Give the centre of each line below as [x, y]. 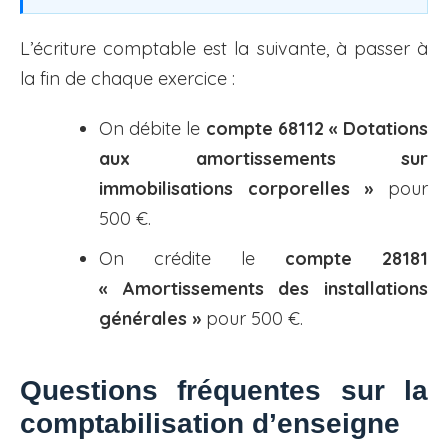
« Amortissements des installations [263, 289]
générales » [150, 319]
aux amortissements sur [263, 159]
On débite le [152, 129]
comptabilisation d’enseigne [210, 424]
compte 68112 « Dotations [316, 129]
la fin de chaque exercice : [127, 79]
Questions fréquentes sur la [224, 391]
